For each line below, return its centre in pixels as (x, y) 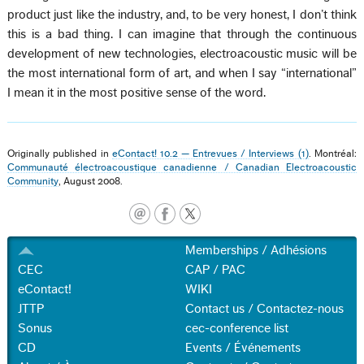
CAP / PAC (216, 270)
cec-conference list (237, 329)
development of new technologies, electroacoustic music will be (182, 53)
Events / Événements (243, 348)
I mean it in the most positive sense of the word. (137, 92)
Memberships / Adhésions (256, 251)
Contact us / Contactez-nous (265, 309)
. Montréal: (332, 153)
